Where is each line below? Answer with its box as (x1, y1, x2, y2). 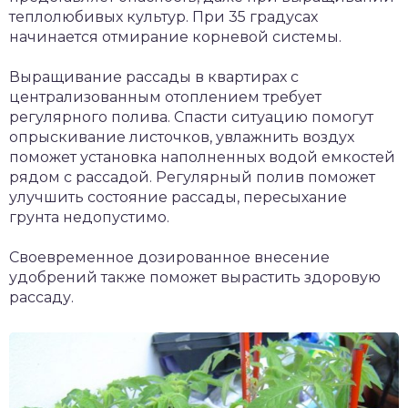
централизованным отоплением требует (9, 88, 321, 106)
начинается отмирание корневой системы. (9, 28, 342, 46)
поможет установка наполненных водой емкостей (9, 148, 395, 166)
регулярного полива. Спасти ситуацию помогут (9, 108, 373, 126)
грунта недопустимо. (9, 209, 169, 226)
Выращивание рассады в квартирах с (9, 68, 299, 86)
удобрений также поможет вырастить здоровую (9, 269, 381, 286)
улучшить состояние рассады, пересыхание (9, 189, 347, 206)
